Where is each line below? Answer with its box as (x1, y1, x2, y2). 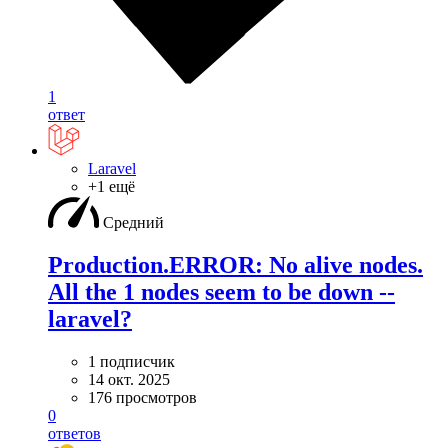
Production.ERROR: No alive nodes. (48, 252, 423, 279)
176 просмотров (88, 388, 197, 406)
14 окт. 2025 (88, 370, 170, 388)
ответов (48, 424, 101, 442)
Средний (103, 214, 164, 232)
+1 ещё (88, 178, 135, 196)
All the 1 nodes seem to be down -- (48, 279, 395, 306)
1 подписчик (88, 352, 175, 370)
